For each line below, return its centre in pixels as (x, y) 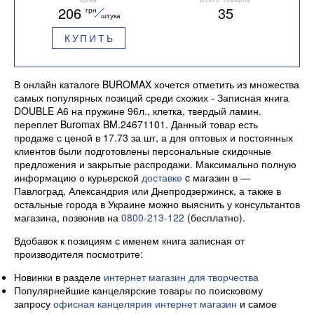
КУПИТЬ (89, 38)
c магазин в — (216, 177)
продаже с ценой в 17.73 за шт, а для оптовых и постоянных (153, 137)
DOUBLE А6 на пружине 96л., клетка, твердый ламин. (138, 110)
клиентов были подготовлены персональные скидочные (143, 150)
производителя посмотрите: (78, 253)
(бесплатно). (215, 217)
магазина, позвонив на (68, 217)
